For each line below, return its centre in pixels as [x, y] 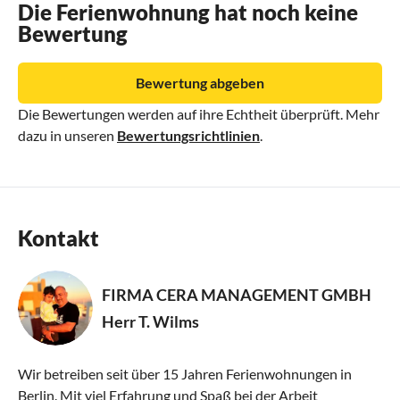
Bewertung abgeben [200, 82]
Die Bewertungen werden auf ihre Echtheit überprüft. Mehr [199, 113]
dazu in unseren [67, 135]
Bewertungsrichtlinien [188, 135]
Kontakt [58, 237]
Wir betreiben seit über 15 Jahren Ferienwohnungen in [185, 373]
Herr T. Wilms [150, 321]
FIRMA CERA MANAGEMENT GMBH [237, 294]
